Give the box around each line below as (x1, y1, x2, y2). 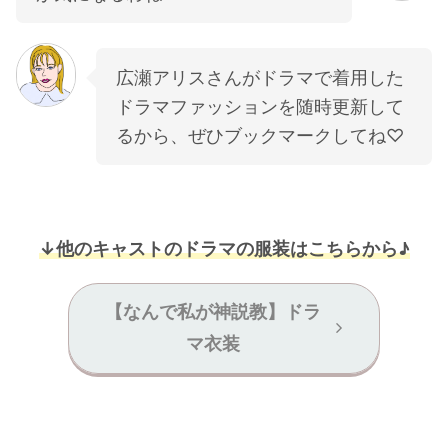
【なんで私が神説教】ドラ (104, 301, 321, 323)
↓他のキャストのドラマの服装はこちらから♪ (38, 237, 410, 259)
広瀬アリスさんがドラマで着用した (116, 66, 404, 88)
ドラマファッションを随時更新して (116, 95, 404, 117)
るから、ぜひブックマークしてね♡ (116, 124, 404, 146)
